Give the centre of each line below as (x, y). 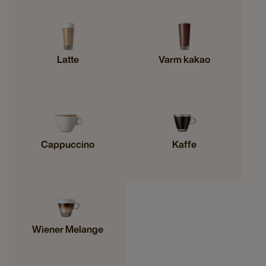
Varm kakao (184, 60)
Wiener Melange (68, 229)
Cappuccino (68, 145)
